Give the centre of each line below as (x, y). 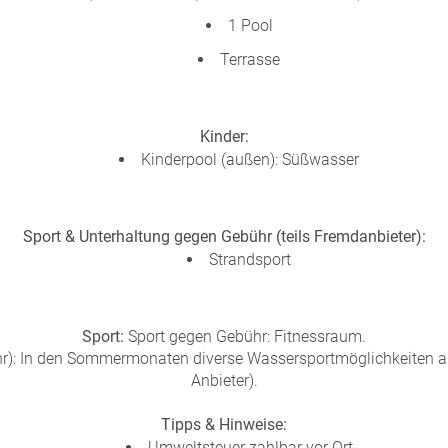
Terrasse (250, 59)
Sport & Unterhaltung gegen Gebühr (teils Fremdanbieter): (224, 236)
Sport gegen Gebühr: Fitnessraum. (245, 336)
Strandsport (250, 259)
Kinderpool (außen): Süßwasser (250, 159)
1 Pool (250, 25)
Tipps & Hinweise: (224, 424)
